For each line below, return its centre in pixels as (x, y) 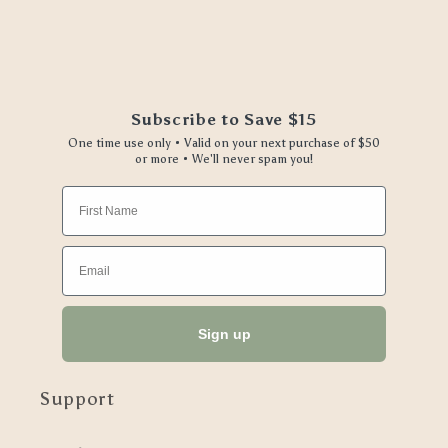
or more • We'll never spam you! (224, 159)
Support (77, 399)
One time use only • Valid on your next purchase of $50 (224, 143)
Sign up (224, 334)
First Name (92, 192)
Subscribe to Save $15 (224, 120)
